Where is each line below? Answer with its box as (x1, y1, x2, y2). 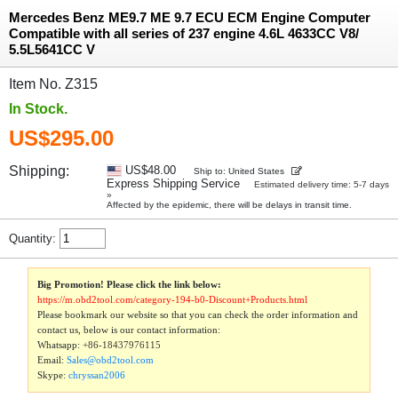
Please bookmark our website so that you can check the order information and (37, 308, 359, 320)
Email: (37, 354, 68, 365)
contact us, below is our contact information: (37, 323, 221, 335)
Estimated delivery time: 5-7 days (253, 179, 389, 190)
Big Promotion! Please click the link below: (37, 278, 222, 290)
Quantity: (9, 232, 60, 245)
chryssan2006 (68, 369, 126, 380)
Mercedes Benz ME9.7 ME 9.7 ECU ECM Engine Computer (9, 10, 370, 26)
